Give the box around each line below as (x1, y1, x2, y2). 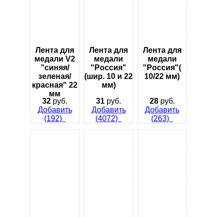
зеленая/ (38, 72, 72, 80)
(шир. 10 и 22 (84, 72, 133, 80)
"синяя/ (40, 63, 69, 72)
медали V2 (34, 54, 76, 63)
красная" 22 (32, 80, 78, 89)
